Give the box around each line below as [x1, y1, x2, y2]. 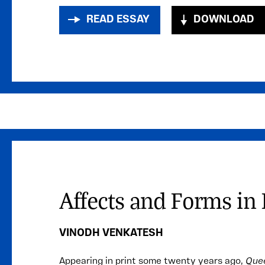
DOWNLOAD [193, 14, 254, 25]
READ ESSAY [86, 14, 150, 25]
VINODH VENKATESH [59, 228, 163, 239]
